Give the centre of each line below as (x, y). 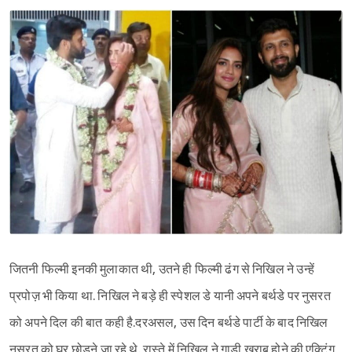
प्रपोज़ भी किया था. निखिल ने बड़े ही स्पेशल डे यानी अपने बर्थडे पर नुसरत (170, 296)
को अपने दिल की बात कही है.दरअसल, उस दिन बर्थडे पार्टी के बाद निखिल (169, 323)
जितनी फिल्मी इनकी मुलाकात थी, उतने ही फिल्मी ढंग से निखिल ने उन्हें (162, 269)
